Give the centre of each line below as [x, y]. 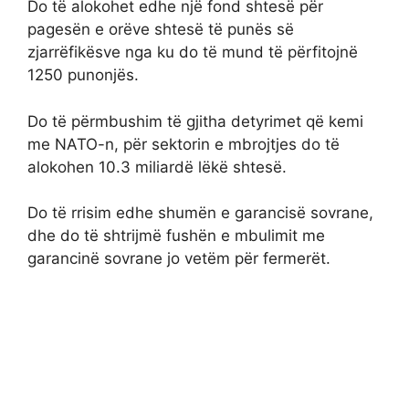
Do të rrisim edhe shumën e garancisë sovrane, [200, 213]
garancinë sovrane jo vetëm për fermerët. [179, 259]
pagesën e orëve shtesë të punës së [161, 30]
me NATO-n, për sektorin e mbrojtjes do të [184, 144]
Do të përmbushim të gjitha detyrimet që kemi [195, 121]
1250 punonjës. [83, 75]
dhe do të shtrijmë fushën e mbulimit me [176, 236]
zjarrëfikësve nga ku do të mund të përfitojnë [193, 52]
